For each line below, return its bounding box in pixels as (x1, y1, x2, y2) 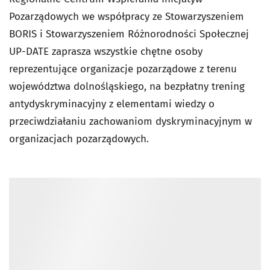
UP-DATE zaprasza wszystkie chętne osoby (9, 45, 202, 58)
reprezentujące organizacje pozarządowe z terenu (9, 63, 237, 75)
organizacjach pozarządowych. (9, 133, 149, 145)
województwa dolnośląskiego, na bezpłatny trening (9, 80, 245, 93)
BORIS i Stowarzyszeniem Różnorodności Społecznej (9, 28, 249, 40)
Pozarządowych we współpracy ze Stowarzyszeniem (9, 10, 244, 23)
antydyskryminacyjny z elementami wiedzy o (9, 98, 215, 110)
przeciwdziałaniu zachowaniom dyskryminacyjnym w (9, 115, 252, 128)
